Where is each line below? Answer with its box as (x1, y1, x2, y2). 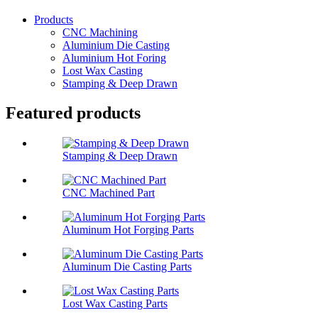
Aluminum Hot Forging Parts (62, 224, 194, 236)
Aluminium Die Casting (62, 38, 170, 51)
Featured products (6, 104, 141, 123)
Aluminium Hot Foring (62, 51, 166, 64)
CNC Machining (62, 26, 138, 38)
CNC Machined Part (62, 187, 155, 199)
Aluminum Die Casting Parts (62, 261, 192, 273)
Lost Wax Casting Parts (62, 297, 168, 310)
